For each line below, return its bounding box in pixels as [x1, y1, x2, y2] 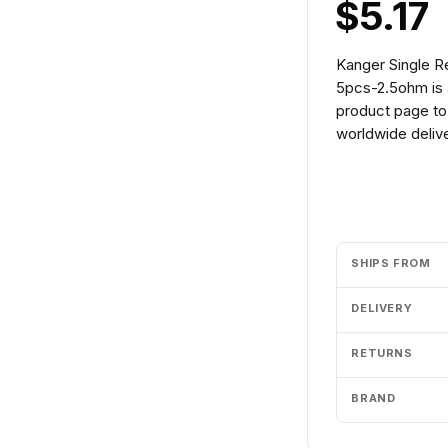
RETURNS [351, 346, 413, 360]
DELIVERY [351, 301, 413, 315]
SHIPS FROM [351, 256, 431, 270]
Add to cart [359, 185, 438, 202]
